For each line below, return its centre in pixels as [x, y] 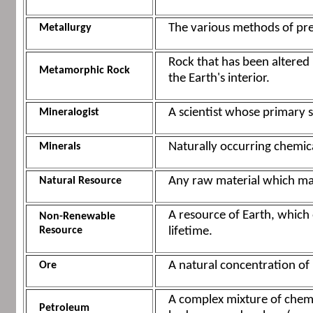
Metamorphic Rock [84, 71]
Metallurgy [65, 28]
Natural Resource [80, 181]
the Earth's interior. [219, 79]
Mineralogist [69, 113]
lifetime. [190, 232]
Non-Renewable [77, 217]
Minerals [59, 147]
